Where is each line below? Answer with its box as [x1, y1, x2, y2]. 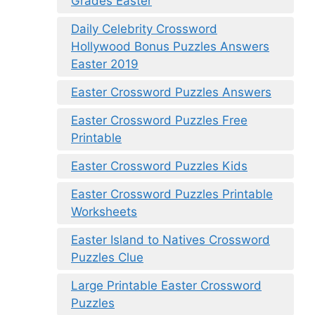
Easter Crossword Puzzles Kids [71, 159, 247, 174]
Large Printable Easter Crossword [71, 278, 262, 293]
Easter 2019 [71, 57, 139, 72]
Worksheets [71, 205, 137, 219]
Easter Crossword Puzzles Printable [71, 187, 273, 202]
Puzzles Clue [71, 250, 143, 265]
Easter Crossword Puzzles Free [71, 113, 247, 128]
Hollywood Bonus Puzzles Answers [71, 39, 269, 54]
